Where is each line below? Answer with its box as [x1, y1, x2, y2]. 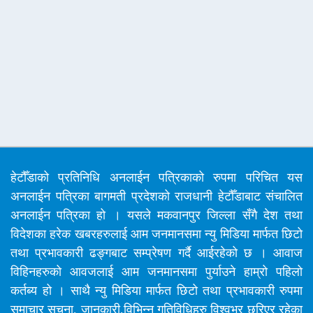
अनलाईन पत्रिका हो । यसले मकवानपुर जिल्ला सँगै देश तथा [10, 208, 303, 223]
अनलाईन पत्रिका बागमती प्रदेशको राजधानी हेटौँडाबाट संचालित [10, 189, 303, 204]
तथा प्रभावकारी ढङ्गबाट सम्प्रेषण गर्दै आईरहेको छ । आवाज [10, 246, 303, 261]
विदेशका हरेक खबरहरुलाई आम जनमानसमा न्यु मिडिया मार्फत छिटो [10, 227, 303, 242]
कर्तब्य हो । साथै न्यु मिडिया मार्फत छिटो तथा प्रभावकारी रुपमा [10, 284, 303, 298]
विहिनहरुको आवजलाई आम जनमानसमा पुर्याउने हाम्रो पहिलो [10, 265, 303, 279]
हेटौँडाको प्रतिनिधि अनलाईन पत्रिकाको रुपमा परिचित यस [10, 170, 303, 185]
